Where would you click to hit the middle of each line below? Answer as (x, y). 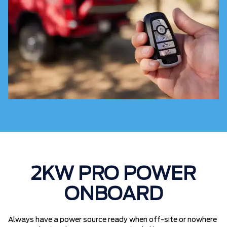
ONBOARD (113, 195)
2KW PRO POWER (113, 175)
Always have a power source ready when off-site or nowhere (112, 220)
